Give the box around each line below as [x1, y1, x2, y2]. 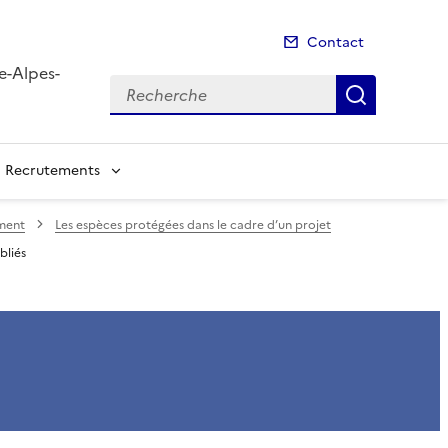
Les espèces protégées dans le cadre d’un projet [55, 215, 331, 234]
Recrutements [5, 159, 100, 181]
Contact [307, 32, 364, 54]
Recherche [109, 74, 190, 99]
